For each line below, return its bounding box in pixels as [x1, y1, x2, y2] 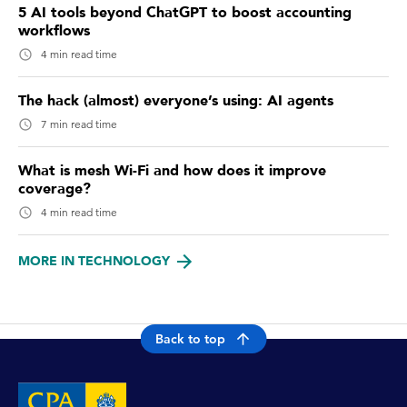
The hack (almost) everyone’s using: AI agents [18, 90, 333, 111]
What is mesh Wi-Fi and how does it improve [18, 160, 326, 181]
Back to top [154, 331, 225, 348]
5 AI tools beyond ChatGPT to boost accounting [18, 2, 352, 23]
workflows [18, 20, 90, 41]
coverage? [18, 178, 91, 199]
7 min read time [41, 116, 117, 131]
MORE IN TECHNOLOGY [18, 252, 170, 270]
